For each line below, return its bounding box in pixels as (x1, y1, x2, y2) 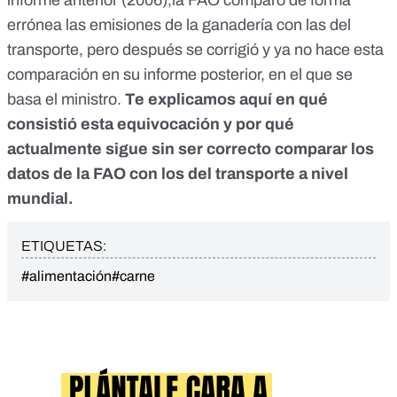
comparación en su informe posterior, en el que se (7, 66, 353, 84)
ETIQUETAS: (21, 238, 106, 254)
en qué (272, 90, 328, 109)
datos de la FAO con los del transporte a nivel (7, 165, 348, 183)
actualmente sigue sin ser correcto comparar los (7, 140, 374, 159)
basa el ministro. (7, 90, 125, 109)
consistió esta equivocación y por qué (7, 115, 294, 134)
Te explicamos (125, 90, 239, 109)
